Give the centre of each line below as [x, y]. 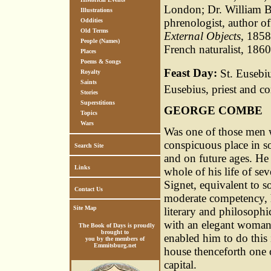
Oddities [92, 20]
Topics [89, 113]
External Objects [202, 36]
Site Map [85, 208]
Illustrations [96, 10]
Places [88, 51]
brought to [115, 232]
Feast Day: [192, 73]
